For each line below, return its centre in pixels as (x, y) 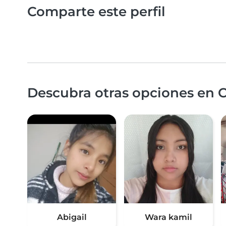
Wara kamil (168, 217)
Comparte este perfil (96, 12)
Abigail (72, 217)
